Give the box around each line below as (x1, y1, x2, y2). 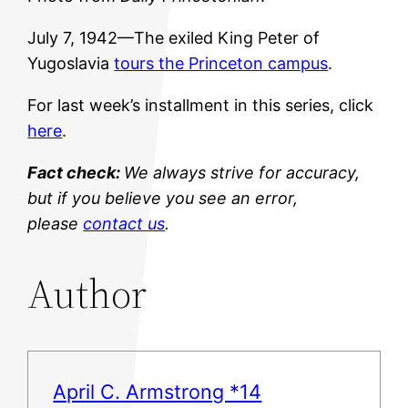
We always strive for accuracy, (124, 163, 361, 183)
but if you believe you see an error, (27, 189, 299, 209)
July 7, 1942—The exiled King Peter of (27, 28, 321, 48)
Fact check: (27, 163, 125, 183)
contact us (83, 214, 166, 234)
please (27, 214, 84, 234)
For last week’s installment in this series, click (27, 96, 374, 116)
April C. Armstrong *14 (53, 380, 262, 404)
